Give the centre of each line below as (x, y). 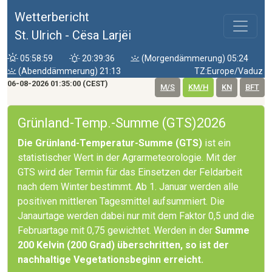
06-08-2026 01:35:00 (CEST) (58, 83)
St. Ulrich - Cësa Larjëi (73, 35)
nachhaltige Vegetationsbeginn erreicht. (110, 260)
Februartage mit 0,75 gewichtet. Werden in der (116, 230)
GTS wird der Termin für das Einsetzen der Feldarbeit (130, 172)
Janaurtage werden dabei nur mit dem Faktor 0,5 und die (136, 216)
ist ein (218, 143)
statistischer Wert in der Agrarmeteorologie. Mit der (127, 158)
